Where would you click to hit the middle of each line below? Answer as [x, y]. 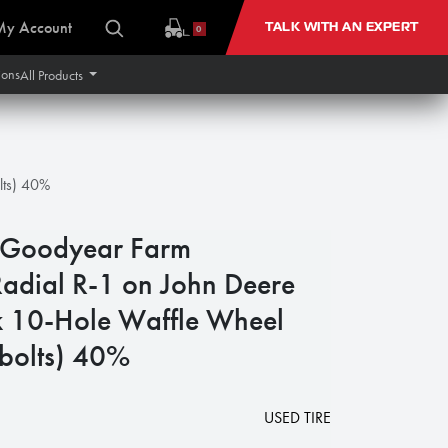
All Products [51, 74]
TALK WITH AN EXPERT [341, 27]
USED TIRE [297, 417]
